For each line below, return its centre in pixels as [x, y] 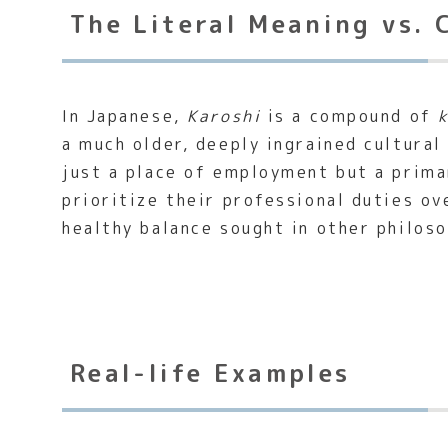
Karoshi [224, 116]
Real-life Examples [210, 373]
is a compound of [350, 116]
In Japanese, [125, 116]
